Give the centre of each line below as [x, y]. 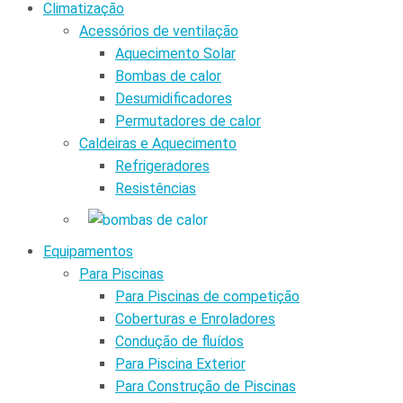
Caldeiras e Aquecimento [158, 143]
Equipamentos [88, 251]
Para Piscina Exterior [180, 363]
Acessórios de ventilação [159, 31]
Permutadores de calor [188, 121]
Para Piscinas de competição [207, 296]
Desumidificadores [174, 98]
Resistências [156, 188]
